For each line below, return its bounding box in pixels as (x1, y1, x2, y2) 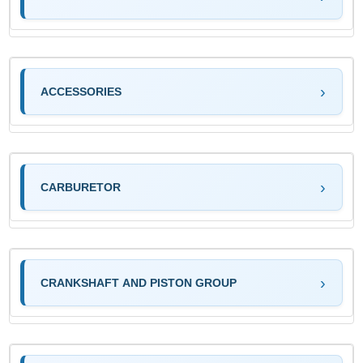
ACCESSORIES (41, 84, 122, 98)
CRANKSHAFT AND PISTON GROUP (41, 275, 237, 289)
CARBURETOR (41, 180, 122, 194)
